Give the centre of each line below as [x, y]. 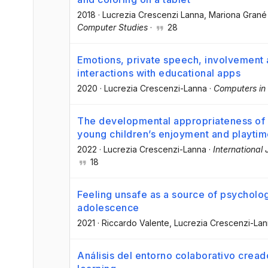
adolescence [108, 208]
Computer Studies [112, 27]
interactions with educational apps [159, 73]
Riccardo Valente [135, 223]
